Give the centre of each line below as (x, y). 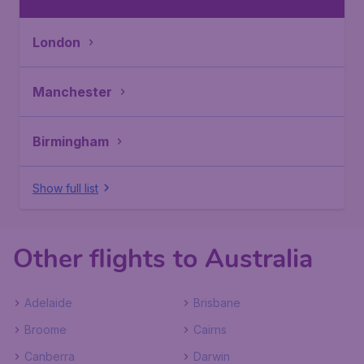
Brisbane (217, 303)
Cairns (210, 329)
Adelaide (48, 303)
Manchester (72, 92)
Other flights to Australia (163, 259)
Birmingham (71, 141)
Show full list (65, 188)
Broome (45, 329)
